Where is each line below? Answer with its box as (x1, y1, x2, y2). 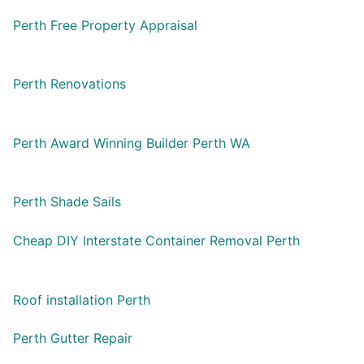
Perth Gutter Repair (13, 330, 132, 347)
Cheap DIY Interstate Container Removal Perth (13, 232, 300, 249)
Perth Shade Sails (13, 193, 121, 210)
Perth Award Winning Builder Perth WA (13, 134, 250, 151)
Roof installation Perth (13, 291, 150, 308)
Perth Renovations (13, 76, 126, 93)
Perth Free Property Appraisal (13, 16, 197, 33)
